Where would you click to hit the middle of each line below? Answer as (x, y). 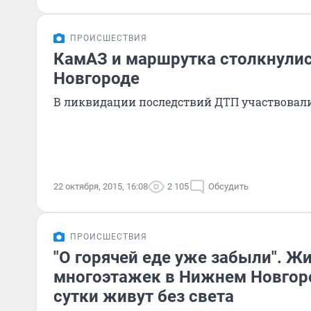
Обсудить (228, 186)
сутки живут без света (144, 296)
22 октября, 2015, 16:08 (101, 186)
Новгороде (96, 78)
